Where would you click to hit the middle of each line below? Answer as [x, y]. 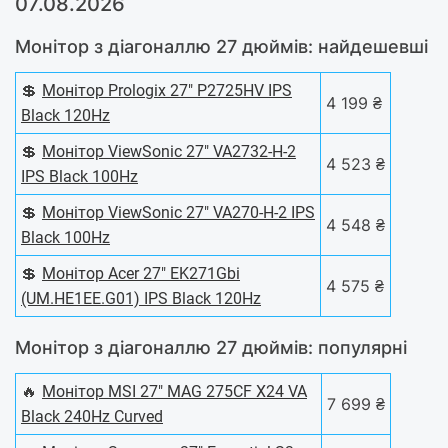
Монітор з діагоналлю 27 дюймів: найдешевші [221, 47]
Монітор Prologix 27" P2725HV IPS [167, 91]
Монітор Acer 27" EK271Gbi [141, 274]
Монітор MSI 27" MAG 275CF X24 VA [174, 392]
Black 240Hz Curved [92, 417]
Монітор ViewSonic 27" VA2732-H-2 [169, 152]
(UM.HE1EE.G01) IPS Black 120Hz [141, 299]
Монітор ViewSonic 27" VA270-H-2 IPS [178, 213]
